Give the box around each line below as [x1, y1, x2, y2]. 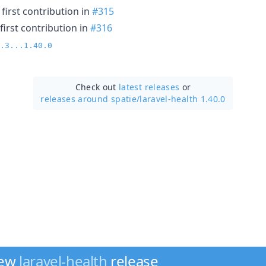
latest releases [119, 81, 180, 93]
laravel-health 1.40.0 [140, 93, 226, 104]
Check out [75, 81, 119, 93]
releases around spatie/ [40, 93, 140, 104]
